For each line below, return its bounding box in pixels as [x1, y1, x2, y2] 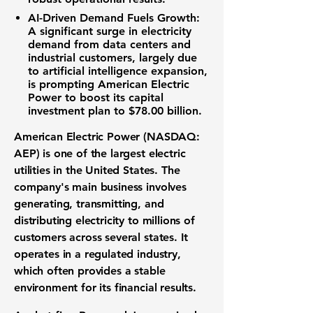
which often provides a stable [14, 264, 166, 277]
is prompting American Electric [28, 78, 189, 91]
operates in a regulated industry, [14, 247, 181, 261]
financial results [114, 281, 194, 294]
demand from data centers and [28, 38, 191, 51]
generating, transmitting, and [14, 197, 164, 210]
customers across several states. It [14, 231, 188, 244]
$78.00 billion [129, 104, 198, 117]
